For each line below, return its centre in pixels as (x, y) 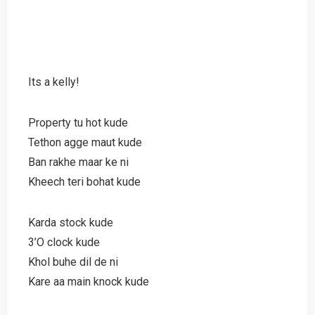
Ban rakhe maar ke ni (78, 162)
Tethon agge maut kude (85, 142)
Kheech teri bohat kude (84, 181)
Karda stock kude (71, 222)
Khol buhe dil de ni (73, 262)
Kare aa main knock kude (89, 281)
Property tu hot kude (78, 122)
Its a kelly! (54, 82)
